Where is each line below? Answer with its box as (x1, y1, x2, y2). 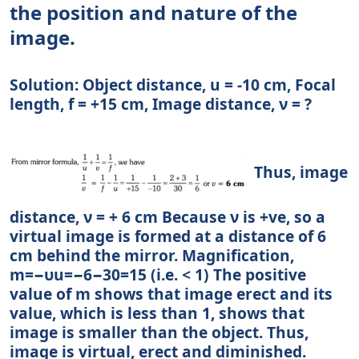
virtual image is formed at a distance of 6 (10, 225, 326, 248)
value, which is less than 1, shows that (10, 302, 305, 325)
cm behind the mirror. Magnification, (10, 244, 294, 267)
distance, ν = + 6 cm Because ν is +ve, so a (10, 206, 325, 228)
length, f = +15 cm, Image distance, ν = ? (10, 93, 312, 115)
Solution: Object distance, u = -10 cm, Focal (10, 74, 336, 96)
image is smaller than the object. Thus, (10, 321, 309, 344)
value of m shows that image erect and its (10, 283, 333, 305)
